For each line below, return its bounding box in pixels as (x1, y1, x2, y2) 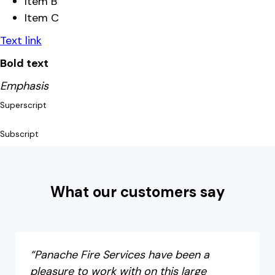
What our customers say (50, 182, 225, 201)
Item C (25, 10, 59, 25)
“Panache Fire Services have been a (30, 247, 209, 262)
